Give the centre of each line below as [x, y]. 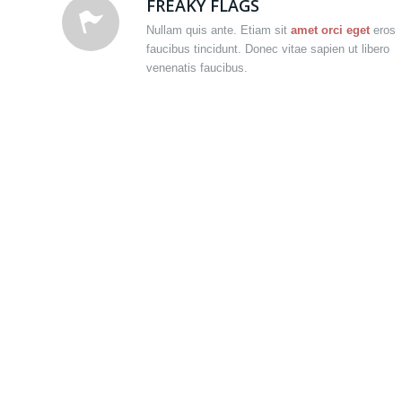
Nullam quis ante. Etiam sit [218, 31]
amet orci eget [330, 31]
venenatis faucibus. [197, 68]
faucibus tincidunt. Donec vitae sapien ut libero [268, 49]
